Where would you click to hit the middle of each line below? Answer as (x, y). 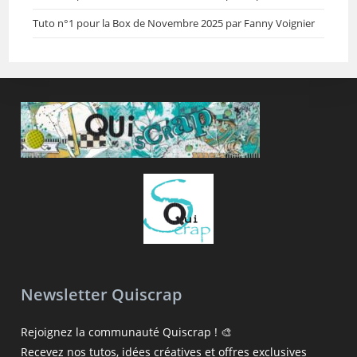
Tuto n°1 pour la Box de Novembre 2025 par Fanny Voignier (174, 24)
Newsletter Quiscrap (102, 295)
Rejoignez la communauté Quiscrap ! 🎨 (127, 332)
